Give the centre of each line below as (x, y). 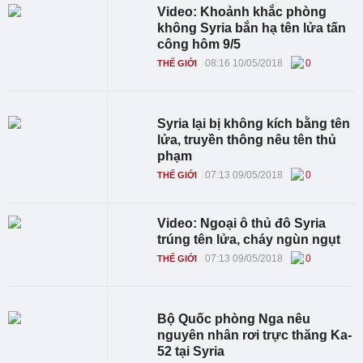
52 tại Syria (191, 351)
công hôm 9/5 (199, 44)
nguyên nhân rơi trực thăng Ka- (255, 335)
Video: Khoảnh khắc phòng (242, 12)
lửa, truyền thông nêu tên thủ (247, 140)
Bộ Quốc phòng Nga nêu (234, 319)
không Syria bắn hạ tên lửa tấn (252, 28)
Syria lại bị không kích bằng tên (254, 124)
